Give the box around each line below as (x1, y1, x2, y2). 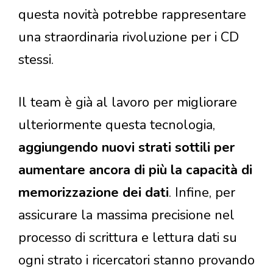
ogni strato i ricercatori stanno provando (18, 250, 255, 269)
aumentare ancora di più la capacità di (18, 160, 252, 179)
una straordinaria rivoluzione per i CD (18, 27, 239, 46)
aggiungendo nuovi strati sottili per (18, 138, 235, 157)
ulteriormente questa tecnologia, (18, 115, 215, 134)
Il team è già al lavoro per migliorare (18, 93, 237, 112)
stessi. (18, 50, 54, 69)
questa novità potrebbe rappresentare (18, 5, 246, 24)
